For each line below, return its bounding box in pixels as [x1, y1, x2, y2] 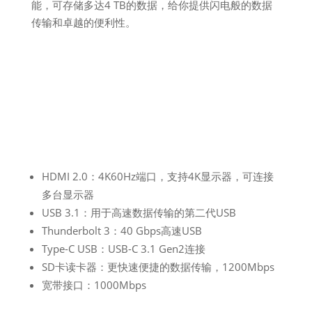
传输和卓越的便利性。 [31, 15, 136, 29]
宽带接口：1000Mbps [41, 278, 146, 292]
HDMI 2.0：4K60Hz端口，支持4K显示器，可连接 [41, 169, 274, 183]
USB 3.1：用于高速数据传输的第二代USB [41, 205, 236, 219]
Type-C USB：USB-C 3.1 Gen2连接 [41, 242, 205, 256]
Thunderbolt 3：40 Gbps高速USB [41, 224, 202, 237]
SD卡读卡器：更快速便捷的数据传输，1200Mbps [41, 260, 274, 274]
